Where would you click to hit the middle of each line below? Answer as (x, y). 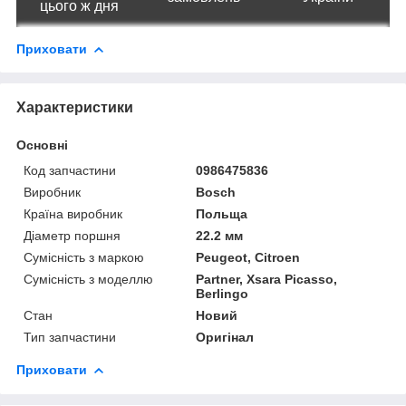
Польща (222, 213)
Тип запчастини (70, 337)
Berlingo (222, 293)
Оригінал (225, 337)
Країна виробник (73, 213)
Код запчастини (70, 170)
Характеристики (75, 107)
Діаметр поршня (72, 235)
